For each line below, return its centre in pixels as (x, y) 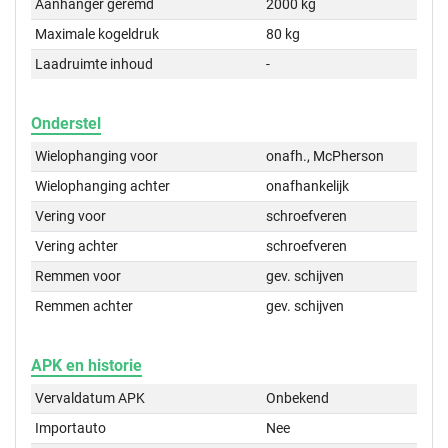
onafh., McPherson (325, 156)
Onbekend (298, 398)
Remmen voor (78, 276)
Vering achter (77, 246)
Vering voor (71, 216)
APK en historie (86, 366)
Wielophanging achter (103, 186)
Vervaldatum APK (90, 398)
